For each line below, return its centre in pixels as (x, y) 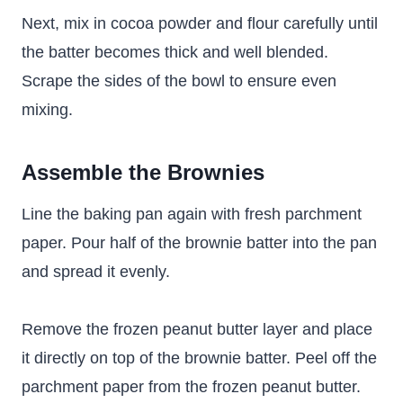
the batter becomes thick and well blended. (175, 53)
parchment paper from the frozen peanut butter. (191, 387)
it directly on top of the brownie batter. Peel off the (199, 358)
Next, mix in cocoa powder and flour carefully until (200, 24)
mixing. (47, 110)
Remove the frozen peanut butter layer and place (197, 330)
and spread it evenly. (96, 272)
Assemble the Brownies (143, 173)
